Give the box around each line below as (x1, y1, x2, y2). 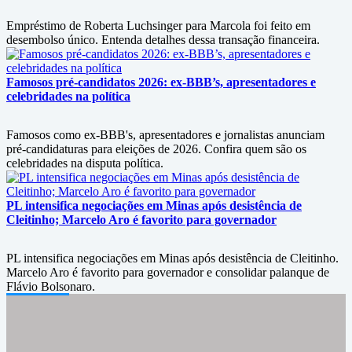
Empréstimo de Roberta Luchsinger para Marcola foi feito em (6, 19, 310, 32)
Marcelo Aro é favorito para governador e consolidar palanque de (6, 266, 329, 279)
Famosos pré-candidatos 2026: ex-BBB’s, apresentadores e (6, 75, 316, 89)
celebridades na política (6, 90, 130, 103)
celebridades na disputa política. (6, 156, 163, 170)
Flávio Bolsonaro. (6, 280, 95, 293)
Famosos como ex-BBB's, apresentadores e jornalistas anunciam (6, 128, 324, 141)
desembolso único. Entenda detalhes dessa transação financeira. (6, 33, 320, 46)
